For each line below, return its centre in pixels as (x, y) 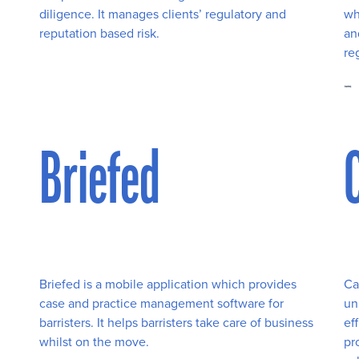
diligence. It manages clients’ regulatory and (163, 14)
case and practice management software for (161, 303)
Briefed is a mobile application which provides (168, 284)
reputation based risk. (99, 34)
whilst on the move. (94, 341)
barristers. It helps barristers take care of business (176, 322)
